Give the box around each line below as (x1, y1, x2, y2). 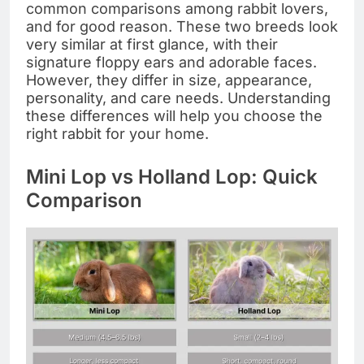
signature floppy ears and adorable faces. (26, 53, 317, 71)
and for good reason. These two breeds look (26, 17, 338, 35)
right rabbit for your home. (26, 124, 209, 142)
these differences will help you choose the (26, 106, 323, 124)
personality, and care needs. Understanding (26, 89, 331, 106)
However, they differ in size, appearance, (26, 71, 312, 89)
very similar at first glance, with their (26, 35, 278, 53)
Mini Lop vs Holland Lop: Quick (26, 164, 318, 188)
